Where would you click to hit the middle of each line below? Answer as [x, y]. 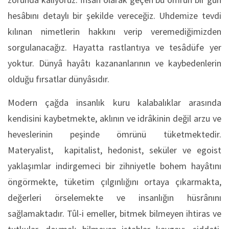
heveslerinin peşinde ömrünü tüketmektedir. [114, 134]
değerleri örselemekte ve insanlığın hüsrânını [114, 197]
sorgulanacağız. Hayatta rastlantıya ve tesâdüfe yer [114, 47]
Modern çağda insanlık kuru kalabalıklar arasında [114, 102]
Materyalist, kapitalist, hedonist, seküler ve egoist [114, 150]
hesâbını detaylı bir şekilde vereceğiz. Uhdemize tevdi [114, 15]
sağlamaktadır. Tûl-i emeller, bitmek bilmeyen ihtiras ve [114, 213]
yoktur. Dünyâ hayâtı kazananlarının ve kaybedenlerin [114, 63]
